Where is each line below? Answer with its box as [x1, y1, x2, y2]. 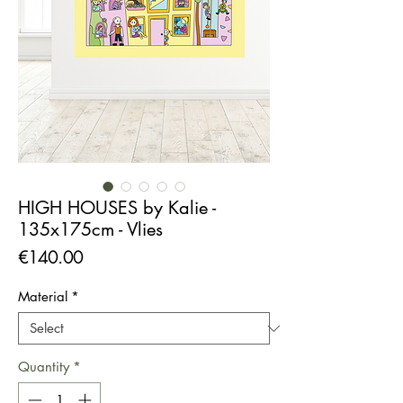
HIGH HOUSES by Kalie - [18, 196, 216, 220]
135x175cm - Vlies [18, 218, 163, 242]
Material [18, 288, 67, 306]
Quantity [18, 358, 69, 376]
